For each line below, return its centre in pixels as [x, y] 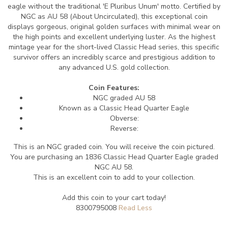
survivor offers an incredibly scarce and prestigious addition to [114, 57]
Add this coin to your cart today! [114, 198]
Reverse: [124, 129]
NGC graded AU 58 [124, 98]
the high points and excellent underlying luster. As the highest [114, 37]
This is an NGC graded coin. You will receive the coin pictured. [114, 147]
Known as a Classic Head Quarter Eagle [124, 108]
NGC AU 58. [114, 167]
